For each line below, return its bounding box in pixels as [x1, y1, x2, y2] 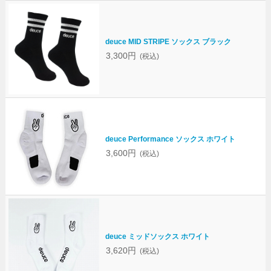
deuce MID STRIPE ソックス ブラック [105, 38, 231, 45]
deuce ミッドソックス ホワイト [105, 232, 210, 240]
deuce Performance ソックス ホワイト [105, 135, 235, 143]
